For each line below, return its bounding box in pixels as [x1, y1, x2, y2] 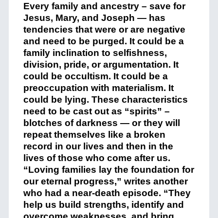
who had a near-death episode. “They [23, 187, 191, 198]
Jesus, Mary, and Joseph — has [23, 12, 165, 23]
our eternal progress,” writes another [23, 176, 188, 186]
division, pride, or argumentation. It [23, 59, 179, 70]
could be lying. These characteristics [23, 94, 188, 105]
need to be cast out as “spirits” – [23, 106, 170, 116]
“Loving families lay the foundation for [23, 164, 194, 175]
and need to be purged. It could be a [23, 36, 184, 46]
